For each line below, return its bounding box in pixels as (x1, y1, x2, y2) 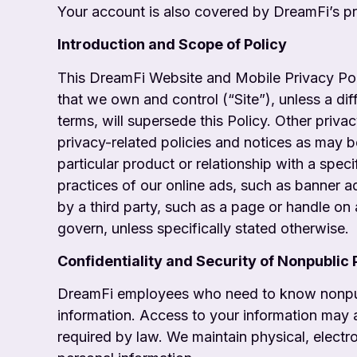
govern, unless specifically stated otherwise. (57, 219, 349, 237)
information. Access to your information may (57, 307, 353, 324)
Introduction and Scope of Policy (57, 36, 287, 53)
